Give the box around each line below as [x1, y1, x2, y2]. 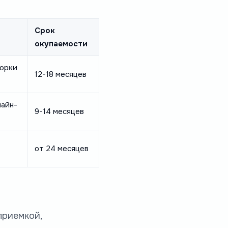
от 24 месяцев [34, 143, 89, 154]
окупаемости [34, 38, 88, 49]
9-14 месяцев [34, 106, 84, 117]
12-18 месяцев [34, 69, 87, 79]
